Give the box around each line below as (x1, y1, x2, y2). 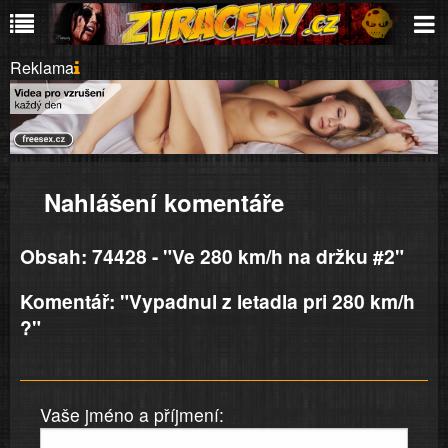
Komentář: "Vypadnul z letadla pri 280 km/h (20, 287, 415, 316)
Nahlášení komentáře (44, 185, 284, 220)
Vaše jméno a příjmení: (40, 401, 224, 427)
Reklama (10, 56, 74, 79)
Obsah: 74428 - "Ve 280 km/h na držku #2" (20, 242, 404, 271)
